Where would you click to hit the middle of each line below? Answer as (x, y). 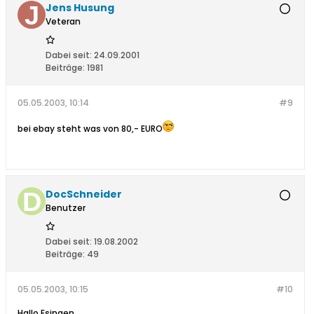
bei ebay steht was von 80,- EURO (90, 129)
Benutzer (66, 208)
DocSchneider (84, 194)
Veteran (63, 22)
